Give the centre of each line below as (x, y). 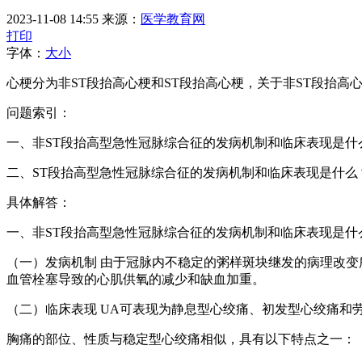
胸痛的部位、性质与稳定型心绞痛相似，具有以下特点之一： (181, 339)
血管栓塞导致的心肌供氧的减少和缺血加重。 (136, 279)
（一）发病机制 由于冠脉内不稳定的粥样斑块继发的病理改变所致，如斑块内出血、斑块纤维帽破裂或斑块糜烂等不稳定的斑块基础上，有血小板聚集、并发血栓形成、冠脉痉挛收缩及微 (53, 262)
